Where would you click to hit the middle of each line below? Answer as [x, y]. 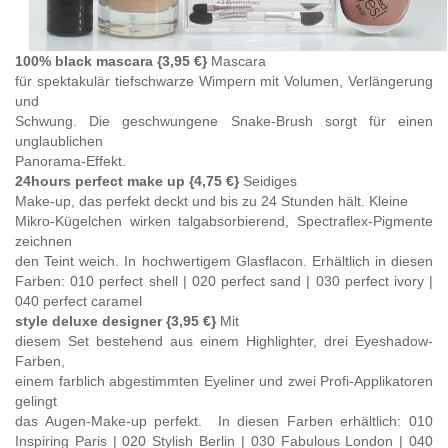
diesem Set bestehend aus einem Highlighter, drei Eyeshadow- [224, 341]
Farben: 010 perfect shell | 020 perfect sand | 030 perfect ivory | [224, 281]
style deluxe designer [88, 321]
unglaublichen [59, 141]
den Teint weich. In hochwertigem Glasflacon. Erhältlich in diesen [224, 261]
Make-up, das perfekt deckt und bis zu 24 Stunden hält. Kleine [211, 201]
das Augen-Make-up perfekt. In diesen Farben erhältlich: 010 [224, 421]
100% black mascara [84, 61]
